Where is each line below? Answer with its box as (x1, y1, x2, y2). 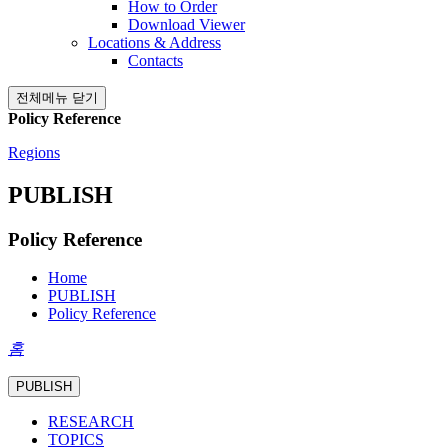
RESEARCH (48, 413, 134, 431)
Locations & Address (88, 33, 221, 51)
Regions (8, 143, 60, 161)
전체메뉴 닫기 (16, 89, 98, 105)
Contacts (128, 51, 183, 69)
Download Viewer (128, 15, 245, 33)
